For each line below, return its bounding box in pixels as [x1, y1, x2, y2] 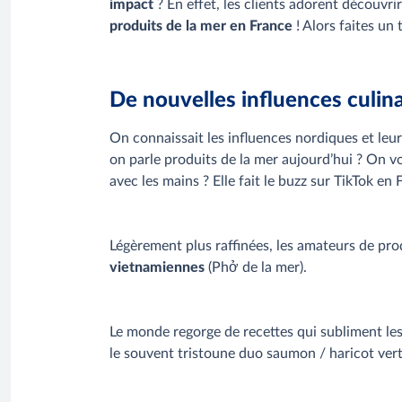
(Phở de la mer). [205, 259, 307, 275]
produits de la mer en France [109, 19, 293, 34]
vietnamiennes [109, 259, 205, 275]
